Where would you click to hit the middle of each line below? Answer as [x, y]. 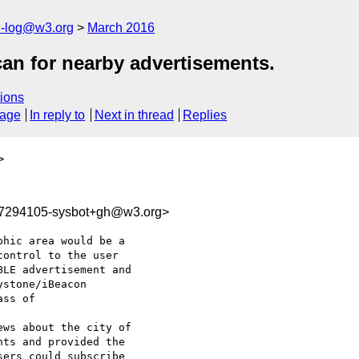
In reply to [58, 115]
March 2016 [121, 28]
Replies [205, 115]
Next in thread [134, 115]
